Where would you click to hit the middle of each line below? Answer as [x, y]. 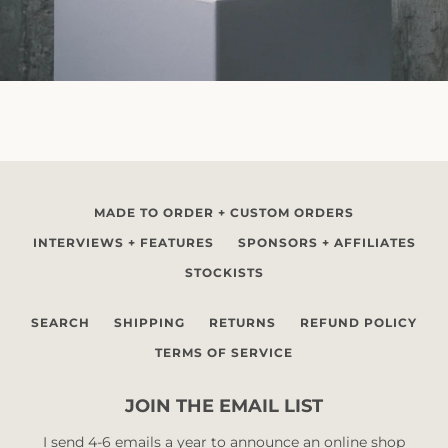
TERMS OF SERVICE [224, 352]
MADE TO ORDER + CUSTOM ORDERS [224, 212]
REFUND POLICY [358, 322]
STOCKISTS [224, 272]
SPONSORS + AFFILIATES [326, 242]
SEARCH [60, 322]
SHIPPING [149, 322]
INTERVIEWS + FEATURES [123, 242]
